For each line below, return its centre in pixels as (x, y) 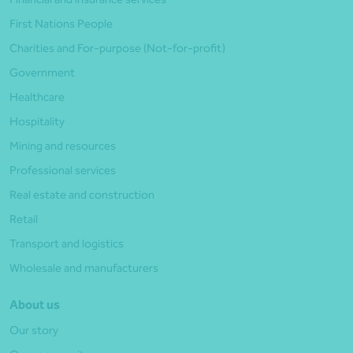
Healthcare (37, 97)
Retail (24, 219)
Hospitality (37, 121)
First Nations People (61, 23)
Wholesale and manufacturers (84, 268)
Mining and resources (63, 145)
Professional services (63, 170)
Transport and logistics (67, 243)
